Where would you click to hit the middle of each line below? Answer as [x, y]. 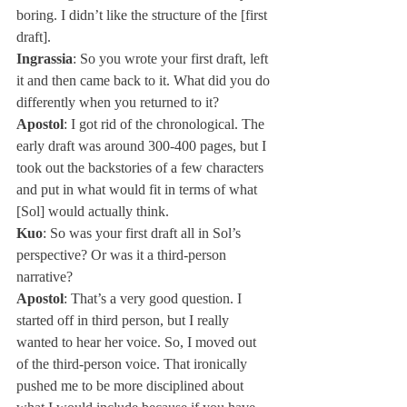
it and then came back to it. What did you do [145, 80]
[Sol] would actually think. [93, 211]
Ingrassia [45, 59]
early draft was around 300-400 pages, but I [143, 146]
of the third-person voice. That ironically [134, 364]
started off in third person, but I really [124, 320]
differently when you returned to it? [118, 102]
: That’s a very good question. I [154, 298]
